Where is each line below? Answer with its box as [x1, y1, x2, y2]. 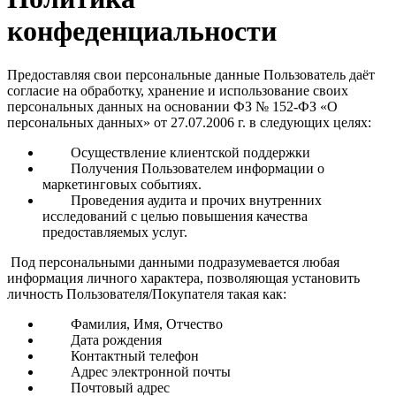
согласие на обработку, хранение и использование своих [7, 82, 348, 98]
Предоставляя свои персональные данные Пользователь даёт [7, 66, 375, 82]
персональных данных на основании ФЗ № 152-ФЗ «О [7, 98, 338, 114]
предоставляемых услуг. [42, 224, 187, 240]
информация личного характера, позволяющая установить [7, 270, 360, 286]
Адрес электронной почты [42, 363, 231, 379]
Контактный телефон [42, 347, 199, 363]
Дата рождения [42, 331, 162, 347]
